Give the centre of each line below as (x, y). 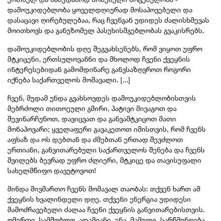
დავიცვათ (78, 119)
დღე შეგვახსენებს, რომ (117, 49)
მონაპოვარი (28, 129)
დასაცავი (23, 20)
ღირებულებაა (65, 20)
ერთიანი (22, 150)
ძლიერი (102, 160)
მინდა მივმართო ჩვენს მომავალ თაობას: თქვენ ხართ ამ (104, 189)
